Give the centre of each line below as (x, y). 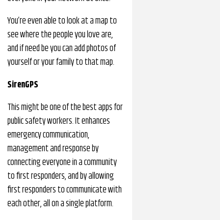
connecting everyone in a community (62, 163)
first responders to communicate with (65, 190)
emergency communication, (48, 135)
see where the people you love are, (60, 35)
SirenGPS (23, 85)
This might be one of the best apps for (65, 108)
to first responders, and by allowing (61, 176)
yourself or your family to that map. (61, 62)
